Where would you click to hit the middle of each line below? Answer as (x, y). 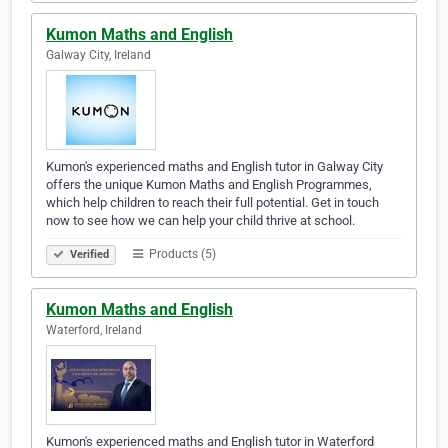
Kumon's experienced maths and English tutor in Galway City (214, 167)
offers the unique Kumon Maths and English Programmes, (209, 185)
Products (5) (181, 254)
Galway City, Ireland (98, 55)
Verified (88, 255)
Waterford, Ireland (94, 330)
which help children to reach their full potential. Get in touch (212, 203)
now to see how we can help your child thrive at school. (200, 221)
